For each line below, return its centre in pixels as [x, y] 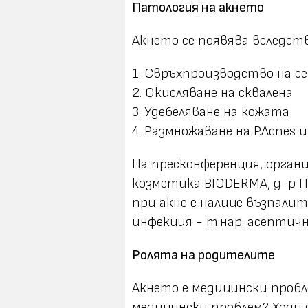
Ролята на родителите [203, 255]
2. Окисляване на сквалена [212, 93]
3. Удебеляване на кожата [211, 112]
